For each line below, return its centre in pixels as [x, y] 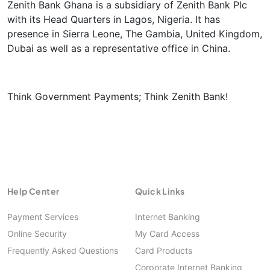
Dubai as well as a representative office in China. [119, 48]
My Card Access [167, 234]
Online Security [37, 234]
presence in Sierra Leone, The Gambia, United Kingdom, [135, 34]
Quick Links [160, 191]
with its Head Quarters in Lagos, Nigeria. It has [114, 19]
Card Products [164, 250]
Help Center [33, 191]
